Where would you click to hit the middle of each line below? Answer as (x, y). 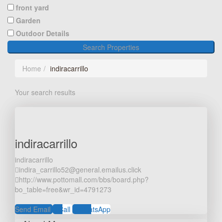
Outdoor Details (43, 33)
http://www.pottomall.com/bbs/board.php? (84, 180)
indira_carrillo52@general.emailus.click (80, 170)
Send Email (34, 209)
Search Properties (111, 47)
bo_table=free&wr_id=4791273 (63, 190)
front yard (32, 8)
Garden (28, 21)
